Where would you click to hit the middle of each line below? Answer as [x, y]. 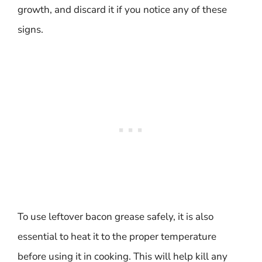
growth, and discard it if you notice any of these [122, 10]
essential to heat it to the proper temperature [117, 236]
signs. [30, 30]
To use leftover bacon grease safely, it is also [116, 216]
